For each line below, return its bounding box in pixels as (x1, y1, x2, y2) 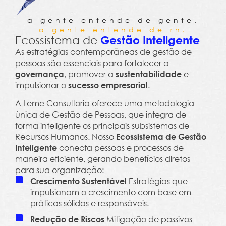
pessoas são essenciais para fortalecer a (15, 58, 169, 69)
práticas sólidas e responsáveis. (30, 198, 149, 209)
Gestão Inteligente (100, 34, 200, 47)
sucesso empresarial (68, 80, 148, 90)
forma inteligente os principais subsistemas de (15, 120, 189, 131)
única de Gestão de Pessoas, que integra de (15, 109, 186, 120)
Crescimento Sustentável (30, 176, 127, 186)
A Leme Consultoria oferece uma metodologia (15, 98, 194, 109)
